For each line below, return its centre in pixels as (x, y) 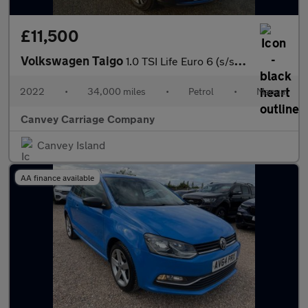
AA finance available (57, 177)
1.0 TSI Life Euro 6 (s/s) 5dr (180, 61)
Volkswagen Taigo (73, 60)
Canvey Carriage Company (88, 119)
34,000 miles (117, 91)
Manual (272, 91)
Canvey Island (71, 145)
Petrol (201, 91)
